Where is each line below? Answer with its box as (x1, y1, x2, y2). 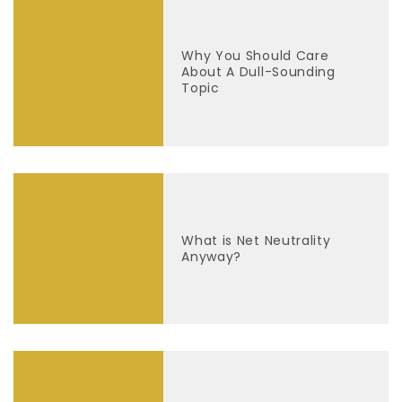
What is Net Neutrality (181, 231, 331, 249)
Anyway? (181, 247, 242, 266)
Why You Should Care (181, 46, 329, 65)
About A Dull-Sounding (181, 62, 336, 81)
